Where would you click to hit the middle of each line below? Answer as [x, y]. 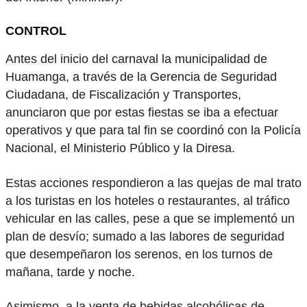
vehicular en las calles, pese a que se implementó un [150, 218]
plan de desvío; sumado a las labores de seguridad [145, 236]
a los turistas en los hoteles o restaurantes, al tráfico [148, 200]
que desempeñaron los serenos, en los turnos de [139, 254]
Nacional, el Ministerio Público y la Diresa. [120, 148]
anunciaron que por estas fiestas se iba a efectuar [142, 113]
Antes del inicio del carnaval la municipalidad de [136, 59]
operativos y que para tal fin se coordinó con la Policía [153, 131]
